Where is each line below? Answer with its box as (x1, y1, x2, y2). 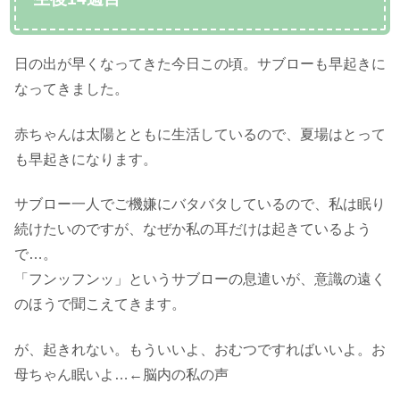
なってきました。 (14, 81, 129, 97)
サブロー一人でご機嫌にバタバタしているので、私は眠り (14, 196, 386, 212)
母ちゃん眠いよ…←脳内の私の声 (14, 366, 229, 382)
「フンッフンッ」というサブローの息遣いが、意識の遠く (14, 271, 386, 287)
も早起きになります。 (14, 151, 157, 167)
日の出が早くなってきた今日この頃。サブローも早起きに (14, 56, 386, 72)
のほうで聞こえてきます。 (14, 296, 186, 312)
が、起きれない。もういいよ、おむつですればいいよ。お (14, 341, 386, 357)
